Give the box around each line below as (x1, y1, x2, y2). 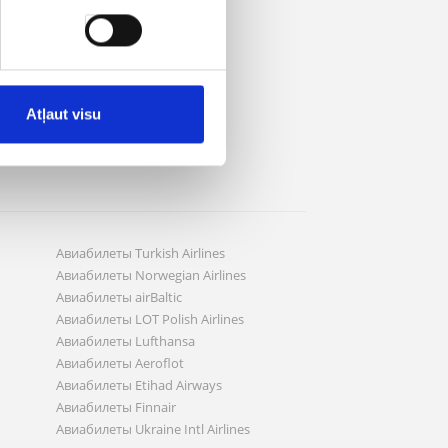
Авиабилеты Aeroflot (56, 354, 184, 372)
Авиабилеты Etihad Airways (56, 376, 222, 394)
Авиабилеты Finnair (56, 398, 176, 416)
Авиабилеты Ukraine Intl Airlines (56, 420, 250, 438)
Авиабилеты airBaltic (56, 288, 182, 306)
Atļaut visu (26, 105, 101, 123)
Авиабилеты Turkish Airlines (56, 244, 225, 262)
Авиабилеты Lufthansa (56, 332, 195, 350)
